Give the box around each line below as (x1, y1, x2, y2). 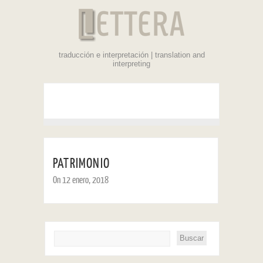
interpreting (113, 59, 150, 68)
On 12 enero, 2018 (53, 174, 109, 186)
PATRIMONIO (53, 156, 110, 171)
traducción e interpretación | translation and (58, 50, 205, 59)
